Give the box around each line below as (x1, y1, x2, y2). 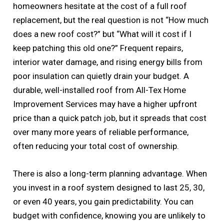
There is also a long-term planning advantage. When (13, 168, 207, 178)
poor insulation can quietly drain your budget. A (13, 70, 189, 81)
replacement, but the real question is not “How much (13, 14, 209, 25)
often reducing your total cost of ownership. (13, 140, 179, 151)
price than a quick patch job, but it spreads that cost (13, 112, 207, 123)
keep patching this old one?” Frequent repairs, (13, 42, 183, 53)
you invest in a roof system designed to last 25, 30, (13, 182, 205, 192)
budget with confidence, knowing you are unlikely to (13, 210, 206, 220)
